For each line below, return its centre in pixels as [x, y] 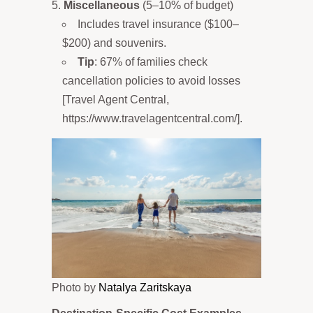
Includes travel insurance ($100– [158, 24]
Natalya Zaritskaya [145, 287]
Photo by [75, 287]
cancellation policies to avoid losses [151, 80]
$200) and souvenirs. [114, 43]
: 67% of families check [151, 61]
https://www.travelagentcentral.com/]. [152, 118]
